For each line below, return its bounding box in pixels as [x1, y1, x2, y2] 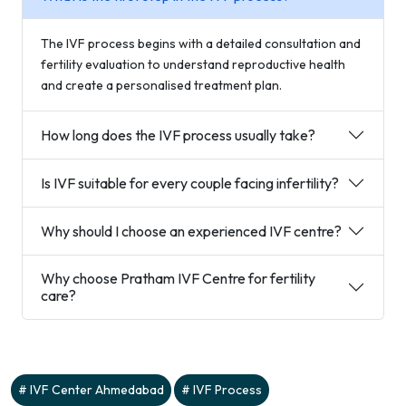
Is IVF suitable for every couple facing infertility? [41, 173, 339, 192]
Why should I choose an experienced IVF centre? [41, 221, 342, 240]
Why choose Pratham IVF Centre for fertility [41, 269, 315, 287]
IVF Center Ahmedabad [30, 382, 164, 398]
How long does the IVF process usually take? [41, 125, 315, 144]
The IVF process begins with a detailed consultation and [41, 35, 361, 52]
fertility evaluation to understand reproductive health [41, 56, 345, 72]
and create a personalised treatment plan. [41, 77, 282, 93]
